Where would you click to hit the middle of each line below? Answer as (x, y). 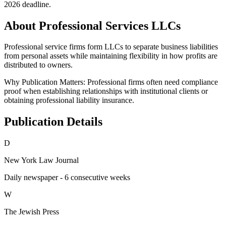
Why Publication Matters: (45, 82)
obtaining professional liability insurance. (69, 100)
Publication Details (53, 122)
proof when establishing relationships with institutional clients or (106, 91)
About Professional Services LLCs (92, 25)
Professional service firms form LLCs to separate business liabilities (111, 47)
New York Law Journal (41, 160)
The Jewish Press (32, 212)
